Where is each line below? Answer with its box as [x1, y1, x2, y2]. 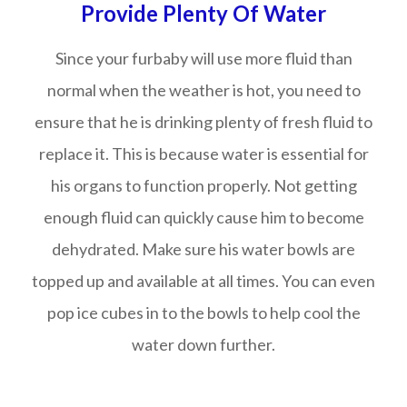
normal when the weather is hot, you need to [46, 80, 361, 100]
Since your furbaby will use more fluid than [55, 48, 352, 68]
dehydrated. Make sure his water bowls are [52, 239, 355, 259]
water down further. [132, 334, 275, 354]
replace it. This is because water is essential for [38, 144, 369, 164]
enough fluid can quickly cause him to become [43, 207, 364, 227]
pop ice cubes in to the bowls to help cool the [46, 303, 361, 323]
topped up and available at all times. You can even [32, 271, 375, 291]
